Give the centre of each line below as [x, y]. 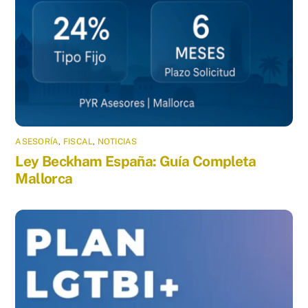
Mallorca [44, 178]
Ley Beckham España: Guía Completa [136, 161]
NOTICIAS [117, 141]
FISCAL [78, 141]
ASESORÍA [37, 141]
